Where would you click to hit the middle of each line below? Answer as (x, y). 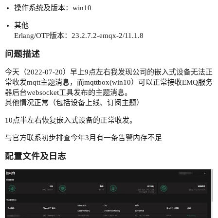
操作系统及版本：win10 (53, 8)
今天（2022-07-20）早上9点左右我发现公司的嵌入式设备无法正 (109, 72)
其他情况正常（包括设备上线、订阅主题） (74, 103)
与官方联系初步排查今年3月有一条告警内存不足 (83, 138)
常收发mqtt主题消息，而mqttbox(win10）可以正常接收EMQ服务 (109, 82)
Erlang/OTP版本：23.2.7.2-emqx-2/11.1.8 (79, 36)
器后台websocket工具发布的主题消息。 (68, 93)
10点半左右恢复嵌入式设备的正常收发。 (71, 120)
